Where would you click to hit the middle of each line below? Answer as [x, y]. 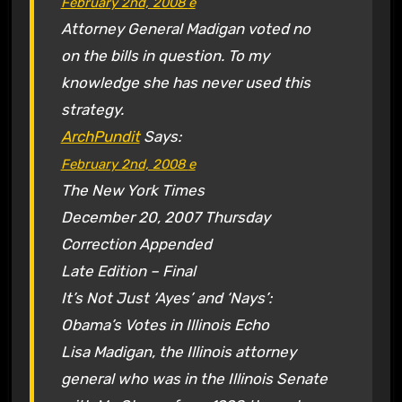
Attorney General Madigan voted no [185, 28]
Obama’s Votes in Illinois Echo [165, 324]
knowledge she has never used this [185, 82]
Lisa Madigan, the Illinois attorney [178, 351]
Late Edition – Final [128, 271]
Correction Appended [136, 244]
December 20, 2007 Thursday [165, 217]
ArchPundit [100, 136]
